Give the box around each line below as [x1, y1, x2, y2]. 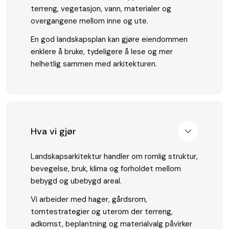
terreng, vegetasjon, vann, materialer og [31, 4, 171, 14]
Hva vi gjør [31, 125, 76, 138]
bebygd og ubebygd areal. [31, 175, 122, 186]
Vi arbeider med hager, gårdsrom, [31, 194, 147, 204]
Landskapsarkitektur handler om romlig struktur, [31, 151, 198, 162]
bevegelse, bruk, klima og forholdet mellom [31, 163, 181, 174]
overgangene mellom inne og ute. [31, 16, 148, 27]
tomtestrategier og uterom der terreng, [31, 206, 173, 217]
